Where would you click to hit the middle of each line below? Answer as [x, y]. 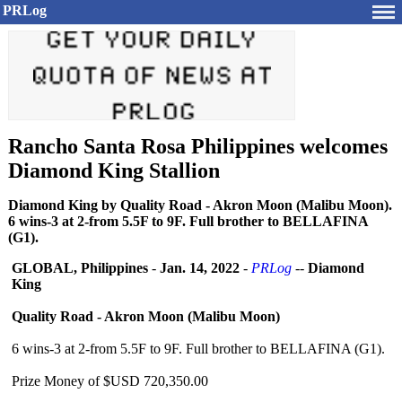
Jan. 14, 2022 [200, 268]
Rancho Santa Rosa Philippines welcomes [198, 146]
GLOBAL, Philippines [80, 268]
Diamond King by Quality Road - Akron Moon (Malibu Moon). [200, 205]
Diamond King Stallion [114, 170]
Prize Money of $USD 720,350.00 [110, 381]
